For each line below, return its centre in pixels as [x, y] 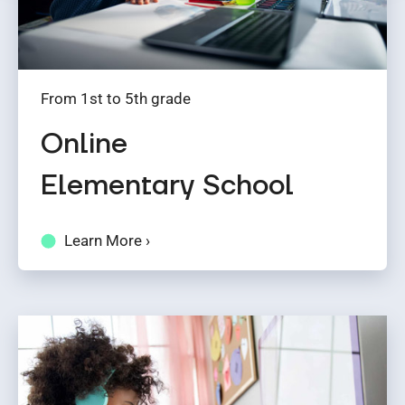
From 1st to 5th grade [116, 98]
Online [84, 144]
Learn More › [107, 240]
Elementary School [167, 186]
